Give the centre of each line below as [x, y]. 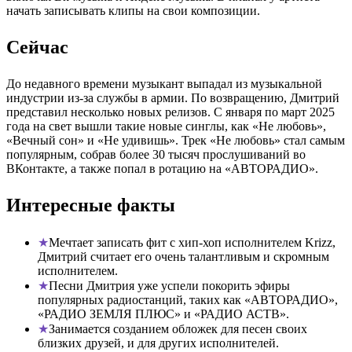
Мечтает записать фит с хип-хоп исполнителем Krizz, [192, 242]
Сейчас [37, 47]
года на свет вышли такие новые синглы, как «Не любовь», [166, 126]
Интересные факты [91, 205]
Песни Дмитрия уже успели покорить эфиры [169, 286]
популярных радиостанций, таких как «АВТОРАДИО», [188, 300]
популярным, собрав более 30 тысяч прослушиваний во [156, 154]
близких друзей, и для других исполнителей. [158, 343]
